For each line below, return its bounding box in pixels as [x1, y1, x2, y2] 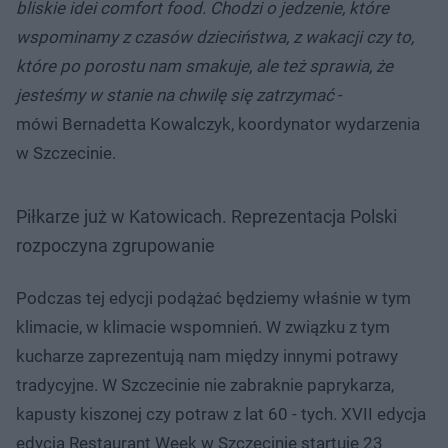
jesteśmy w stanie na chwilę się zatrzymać [16, 84, 334, 105]
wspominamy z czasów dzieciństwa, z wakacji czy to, [16, 26, 414, 47]
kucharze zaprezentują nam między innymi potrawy [16, 345, 398, 366]
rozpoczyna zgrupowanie [16, 234, 215, 256]
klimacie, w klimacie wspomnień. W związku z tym [16, 316, 390, 337]
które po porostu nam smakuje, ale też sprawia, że [16, 55, 393, 76]
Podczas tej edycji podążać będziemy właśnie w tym [16, 287, 411, 308]
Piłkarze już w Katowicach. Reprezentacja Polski [16, 205, 397, 227]
